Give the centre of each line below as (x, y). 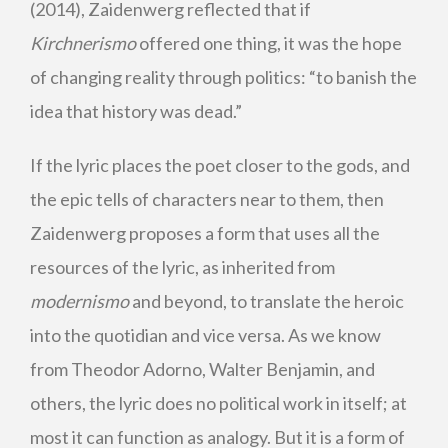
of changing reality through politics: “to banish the (223, 77)
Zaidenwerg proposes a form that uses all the (205, 233)
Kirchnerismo (83, 43)
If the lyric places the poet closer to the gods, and (220, 165)
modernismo (79, 301)
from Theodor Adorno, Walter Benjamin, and (202, 369)
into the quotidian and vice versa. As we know (205, 335)
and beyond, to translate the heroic (266, 301)
